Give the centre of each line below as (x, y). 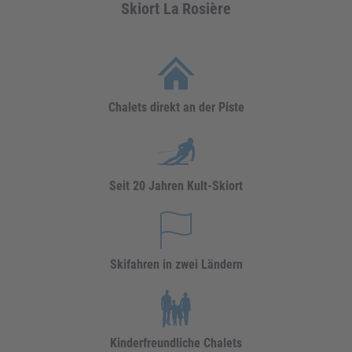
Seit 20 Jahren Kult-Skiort (176, 186)
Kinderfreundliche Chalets (176, 343)
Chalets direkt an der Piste (176, 107)
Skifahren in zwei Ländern (176, 264)
